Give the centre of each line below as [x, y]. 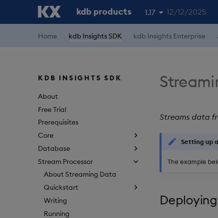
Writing [55, 200]
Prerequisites [58, 122]
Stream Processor [65, 161]
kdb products [104, 11]
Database [54, 148]
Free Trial [52, 109]
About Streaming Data [80, 174]
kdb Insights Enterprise [169, 36]
